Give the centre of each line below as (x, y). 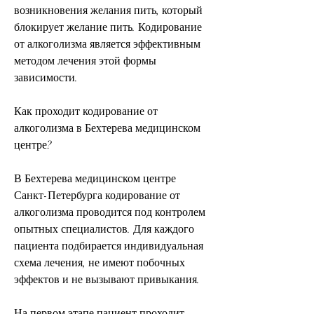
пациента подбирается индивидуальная (109, 246)
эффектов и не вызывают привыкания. (107, 279)
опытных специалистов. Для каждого (104, 229)
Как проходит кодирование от (86, 111)
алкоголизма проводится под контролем (110, 212)
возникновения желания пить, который (108, 10)
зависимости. (46, 77)
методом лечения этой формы (85, 61)
